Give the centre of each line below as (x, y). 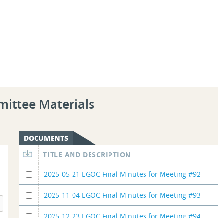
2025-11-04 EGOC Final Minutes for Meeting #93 (122, 195)
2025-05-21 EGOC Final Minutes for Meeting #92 (122, 174)
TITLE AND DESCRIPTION (87, 154)
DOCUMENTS (46, 138)
